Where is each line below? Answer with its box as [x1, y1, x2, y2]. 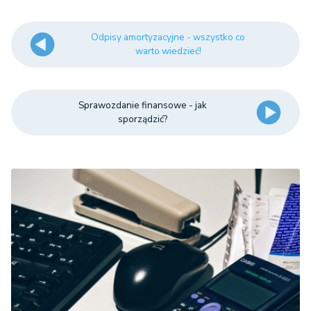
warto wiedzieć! [135, 44, 201, 58]
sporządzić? [118, 112, 168, 126]
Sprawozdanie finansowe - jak [78, 98, 208, 112]
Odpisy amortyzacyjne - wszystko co [91, 30, 246, 44]
